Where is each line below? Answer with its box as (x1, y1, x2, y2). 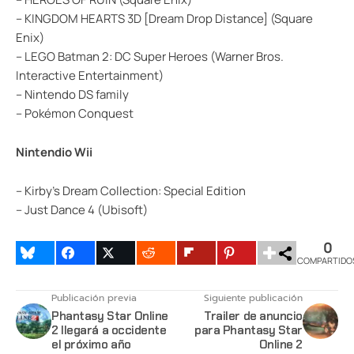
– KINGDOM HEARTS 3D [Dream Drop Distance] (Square (16, 9, 313, 27)
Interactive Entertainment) (16, 66, 164, 84)
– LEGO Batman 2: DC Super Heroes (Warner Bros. (16, 47, 284, 65)
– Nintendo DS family (16, 85, 129, 103)
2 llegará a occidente (51, 322, 167, 338)
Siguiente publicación (204, 290, 303, 305)
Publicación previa (51, 290, 137, 305)
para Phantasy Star (194, 322, 303, 338)
